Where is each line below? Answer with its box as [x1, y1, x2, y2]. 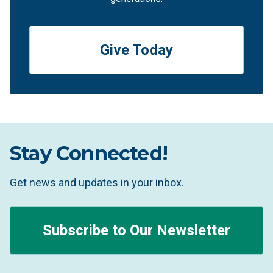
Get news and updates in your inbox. [10, 176, 184, 189]
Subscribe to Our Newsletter [43, 222, 230, 239]
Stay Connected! [10, 141, 168, 165]
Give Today [100, 41, 173, 58]
